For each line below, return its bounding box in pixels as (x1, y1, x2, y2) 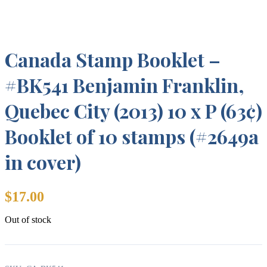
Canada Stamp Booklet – (5, 46, 221, 73)
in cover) (5, 149, 81, 175)
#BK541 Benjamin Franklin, (5, 72, 244, 98)
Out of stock (5, 215, 51, 225)
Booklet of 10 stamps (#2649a (5, 123, 259, 150)
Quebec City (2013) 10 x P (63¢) (5, 98, 262, 124)
